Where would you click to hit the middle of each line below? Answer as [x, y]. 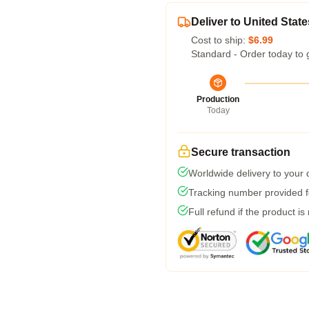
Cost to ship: [220, 40]
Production [218, 99]
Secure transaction [241, 152]
